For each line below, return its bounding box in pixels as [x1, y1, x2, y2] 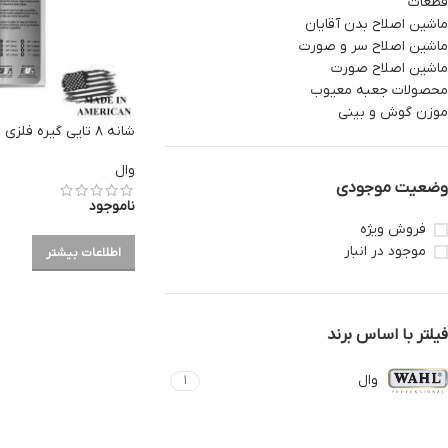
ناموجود [89, 196, 136, 216]
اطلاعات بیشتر [46, 244, 122, 261]
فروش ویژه [360, 220, 426, 239]
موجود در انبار [344, 242, 426, 261]
